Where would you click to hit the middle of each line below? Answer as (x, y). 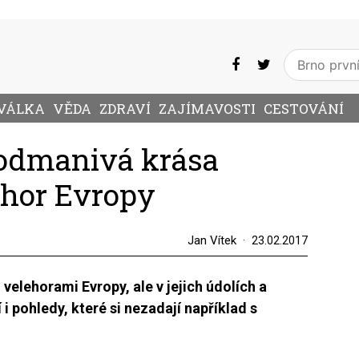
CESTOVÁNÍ (304, 109)
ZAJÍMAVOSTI (207, 109)
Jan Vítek (212, 240)
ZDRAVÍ (125, 109)
